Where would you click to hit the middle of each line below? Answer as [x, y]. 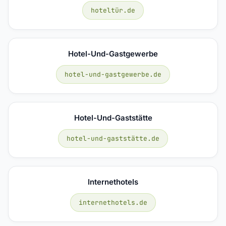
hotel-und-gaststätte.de [113, 138]
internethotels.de [113, 202]
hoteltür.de [113, 10]
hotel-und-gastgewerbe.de [113, 74]
